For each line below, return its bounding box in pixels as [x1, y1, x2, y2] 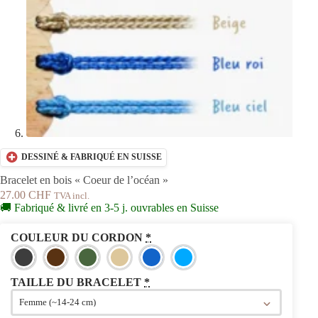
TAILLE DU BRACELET [11, 275, 141, 288]
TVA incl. [54, 190, 89, 201]
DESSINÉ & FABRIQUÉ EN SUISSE [21, 152, 162, 163]
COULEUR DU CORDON [11, 231, 143, 243]
